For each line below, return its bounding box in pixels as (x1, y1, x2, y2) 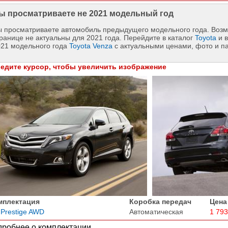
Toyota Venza (69, 41, 112, 50)
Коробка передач (129, 197, 191, 206)
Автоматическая (129, 207, 183, 216)
